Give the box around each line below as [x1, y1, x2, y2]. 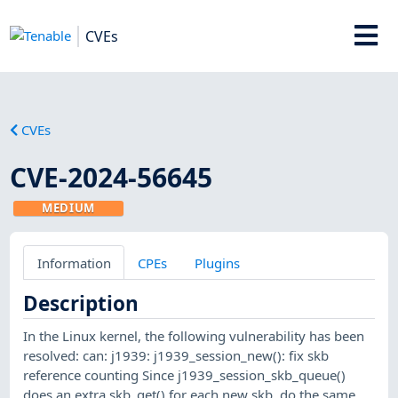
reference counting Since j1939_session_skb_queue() [23, 365, 346, 384]
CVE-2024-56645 [10, 158, 213, 195]
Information [36, 253, 111, 272]
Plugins [194, 253, 240, 272]
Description [23, 289, 139, 317]
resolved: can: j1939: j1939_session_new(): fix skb [23, 346, 330, 364]
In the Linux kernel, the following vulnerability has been [23, 326, 365, 345]
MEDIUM [42, 199, 96, 216]
